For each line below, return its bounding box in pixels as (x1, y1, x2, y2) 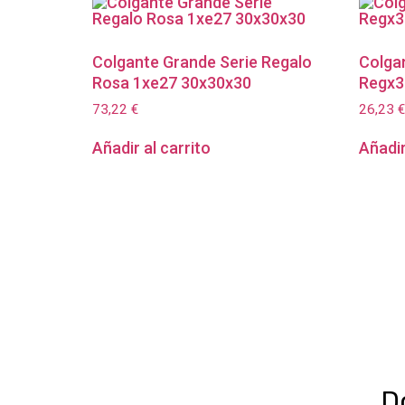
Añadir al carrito (92, 138, 211, 158)
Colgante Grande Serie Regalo (92, 52, 312, 71)
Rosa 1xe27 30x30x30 (92, 72, 251, 92)
